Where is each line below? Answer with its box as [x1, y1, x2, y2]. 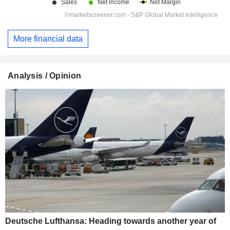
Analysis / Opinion [8, 71, 82, 81]
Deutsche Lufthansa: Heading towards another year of [5, 216, 216, 225]
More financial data [13, 34, 83, 43]
